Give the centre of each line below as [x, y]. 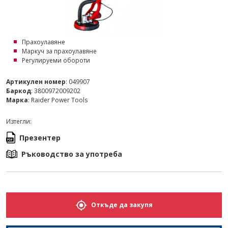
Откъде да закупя [122, 205]
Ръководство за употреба [72, 154]
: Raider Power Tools [58, 100]
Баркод [19, 91]
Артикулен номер [36, 82]
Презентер [40, 137]
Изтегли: [19, 121]
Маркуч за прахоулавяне [59, 51]
